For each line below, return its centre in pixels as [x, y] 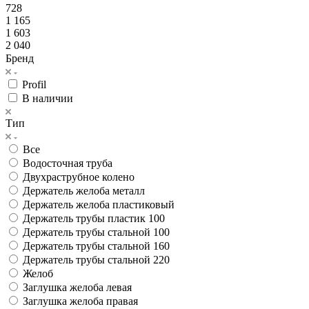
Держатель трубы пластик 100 [94, 218]
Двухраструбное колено [79, 177]
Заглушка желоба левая [77, 287]
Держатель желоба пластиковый [99, 204]
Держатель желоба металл [84, 190]
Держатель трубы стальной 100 [96, 232]
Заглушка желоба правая [80, 301]
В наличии [48, 98]
